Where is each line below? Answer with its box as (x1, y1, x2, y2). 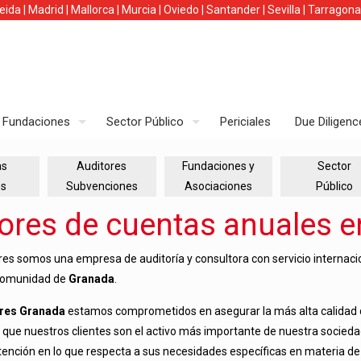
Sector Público (106, 114, 184, 129)
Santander (206, 3, 260, 16)
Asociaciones (184, 180, 252, 193)
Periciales (220, 114, 271, 129)
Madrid (28, 3, 64, 16)
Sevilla (268, 3, 301, 16)
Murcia (122, 3, 156, 16)
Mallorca (71, 3, 114, 16)
